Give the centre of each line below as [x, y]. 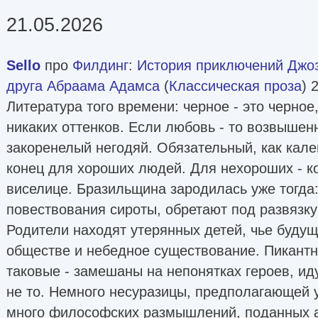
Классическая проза [235, 86]
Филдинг [100, 65]
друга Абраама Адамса [83, 86]
